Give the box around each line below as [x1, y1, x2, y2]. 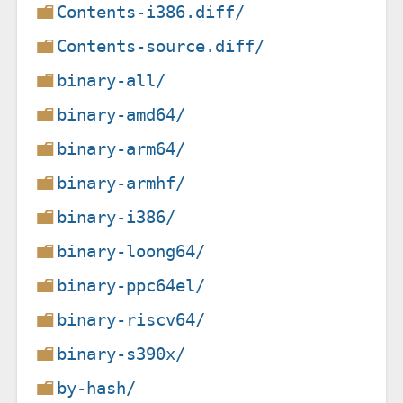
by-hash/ [57, 377, 137, 399]
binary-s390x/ [57, 343, 186, 364]
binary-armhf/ [57, 172, 186, 193]
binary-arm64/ [57, 138, 186, 159]
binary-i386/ [57, 206, 176, 228]
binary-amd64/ [57, 103, 186, 125]
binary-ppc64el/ [57, 274, 206, 296]
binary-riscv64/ [57, 309, 206, 330]
